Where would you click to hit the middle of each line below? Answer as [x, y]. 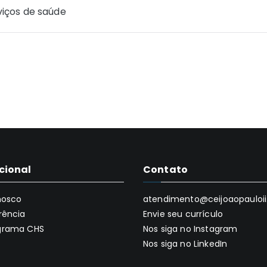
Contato [166, 170]
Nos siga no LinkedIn [185, 244]
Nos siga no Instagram [190, 229]
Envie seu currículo [183, 214]
